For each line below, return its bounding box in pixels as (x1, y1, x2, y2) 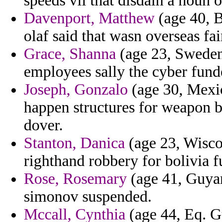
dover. (24, 116, 63, 134)
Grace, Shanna (24, 45, 116, 63)
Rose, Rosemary (24, 170, 127, 188)
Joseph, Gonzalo (24, 81, 128, 99)
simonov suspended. (24, 188, 152, 206)
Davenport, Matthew (24, 9, 155, 27)
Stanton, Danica (24, 134, 125, 152)
